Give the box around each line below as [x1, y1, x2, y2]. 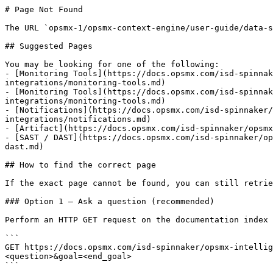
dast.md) [5, 142, 44, 151]
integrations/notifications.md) [5, 115, 151, 124]
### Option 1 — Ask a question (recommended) [5, 197, 214, 206]
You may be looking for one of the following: [5, 60, 219, 69]
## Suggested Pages [5, 41, 93, 51]
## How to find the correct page [5, 160, 156, 169]
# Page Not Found [5, 5, 83, 14]
